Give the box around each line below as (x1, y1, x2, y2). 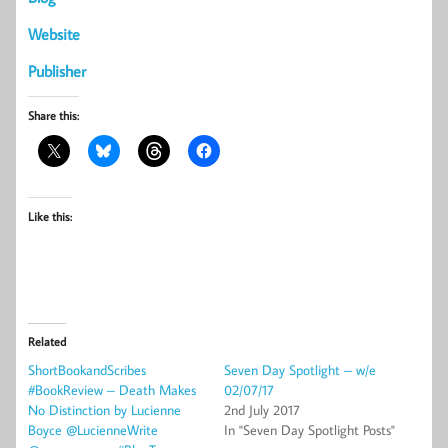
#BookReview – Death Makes (28, 381, 196, 400)
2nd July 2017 (224, 401, 300, 420)
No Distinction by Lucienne (28, 401, 181, 420)
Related (28, 334, 66, 350)
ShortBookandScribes (28, 361, 146, 380)
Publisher (28, 61, 86, 82)
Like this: (28, 209, 72, 225)
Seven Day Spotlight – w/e (224, 361, 376, 380)
